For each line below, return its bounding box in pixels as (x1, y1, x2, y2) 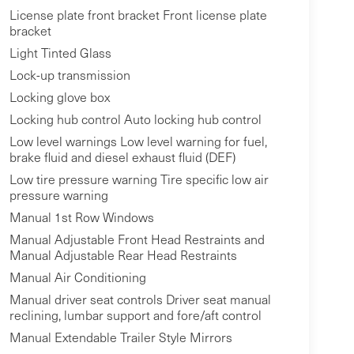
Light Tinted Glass (9, 44, 111, 62)
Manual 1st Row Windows (9, 209, 154, 226)
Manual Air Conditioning (9, 269, 146, 286)
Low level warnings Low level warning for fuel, (9, 133, 267, 150)
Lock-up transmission (9, 66, 130, 84)
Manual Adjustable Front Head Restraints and (9, 231, 265, 248)
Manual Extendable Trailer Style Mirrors (9, 329, 232, 346)
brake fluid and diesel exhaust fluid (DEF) (9, 149, 235, 166)
